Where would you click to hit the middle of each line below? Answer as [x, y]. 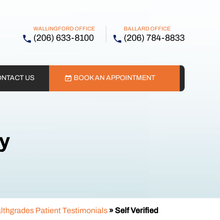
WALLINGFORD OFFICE [64, 28]
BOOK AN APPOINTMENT [115, 78]
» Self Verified [133, 210]
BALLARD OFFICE [147, 28]
